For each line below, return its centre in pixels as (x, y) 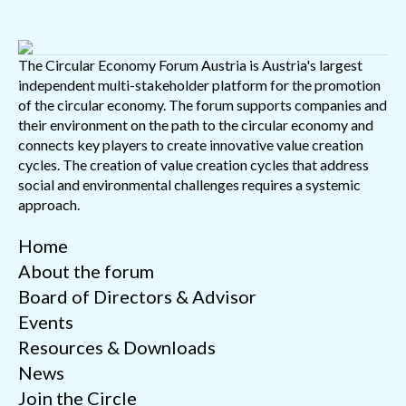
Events (46, 321)
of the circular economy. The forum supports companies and (203, 104)
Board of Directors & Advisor (137, 296)
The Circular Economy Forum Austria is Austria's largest (190, 64)
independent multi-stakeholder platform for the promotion (199, 84)
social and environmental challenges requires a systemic (189, 184)
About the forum (86, 271)
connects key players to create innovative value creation (191, 144)
